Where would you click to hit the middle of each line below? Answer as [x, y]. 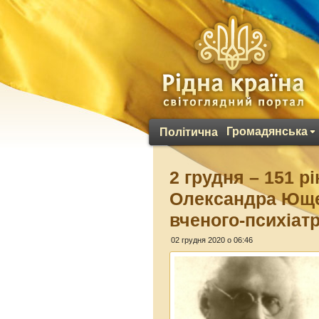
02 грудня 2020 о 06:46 [212, 240]
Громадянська [267, 131]
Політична [189, 132]
